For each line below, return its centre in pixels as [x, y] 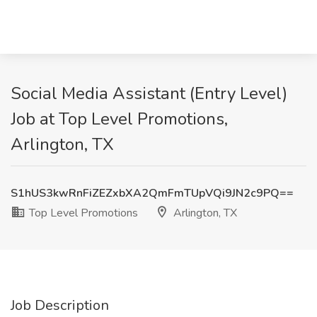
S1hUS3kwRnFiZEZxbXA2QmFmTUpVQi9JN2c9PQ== [152, 193]
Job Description [60, 305]
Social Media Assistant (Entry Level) [149, 93]
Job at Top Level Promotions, [119, 119]
